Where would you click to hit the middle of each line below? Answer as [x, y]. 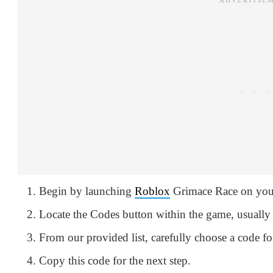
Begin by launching [87, 191]
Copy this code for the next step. [115, 260]
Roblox [152, 191]
